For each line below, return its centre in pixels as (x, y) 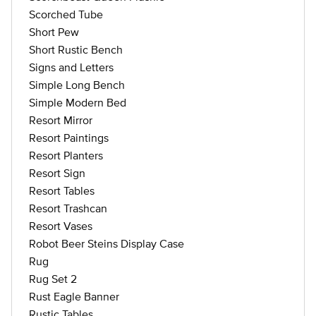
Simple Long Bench (77, 85)
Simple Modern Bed (78, 102)
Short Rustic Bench (76, 49)
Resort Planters (66, 155)
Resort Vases (61, 226)
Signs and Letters (71, 67)
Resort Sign (57, 173)
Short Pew (54, 32)
